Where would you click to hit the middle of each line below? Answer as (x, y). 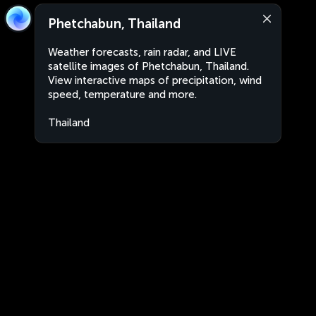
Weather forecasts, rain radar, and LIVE (142, 52)
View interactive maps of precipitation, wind (155, 80)
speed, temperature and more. (122, 95)
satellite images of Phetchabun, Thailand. (148, 66)
